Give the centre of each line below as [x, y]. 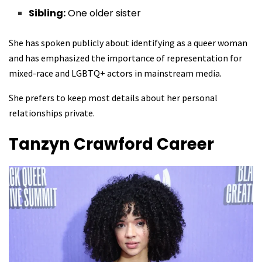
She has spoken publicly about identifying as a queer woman [128, 43]
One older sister [104, 13]
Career [185, 144]
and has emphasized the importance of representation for [125, 58]
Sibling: [47, 13]
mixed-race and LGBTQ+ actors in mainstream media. [115, 73]
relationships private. [52, 113]
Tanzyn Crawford [83, 144]
